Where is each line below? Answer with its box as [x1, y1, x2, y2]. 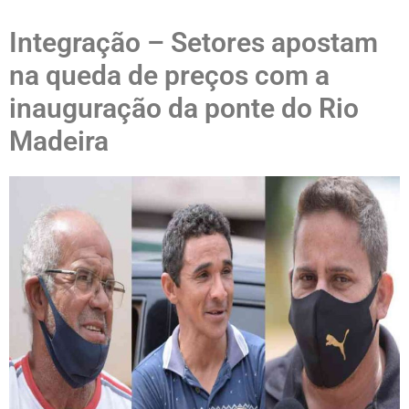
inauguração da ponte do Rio [9, 92, 359, 124]
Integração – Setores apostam [9, 26, 378, 58]
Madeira [9, 125, 109, 157]
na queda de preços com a [9, 59, 330, 91]
